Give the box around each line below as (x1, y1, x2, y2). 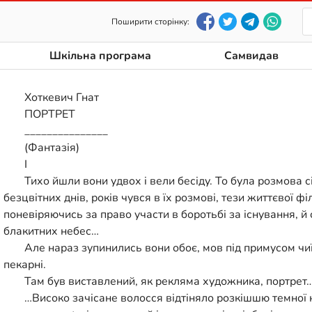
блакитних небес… (3, 223, 99, 239)
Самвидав (224, 48, 279, 63)
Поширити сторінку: (111, 16, 189, 27)
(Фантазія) (24, 139, 79, 155)
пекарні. (3, 256, 46, 272)
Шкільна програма (49, 48, 152, 63)
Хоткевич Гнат (24, 89, 99, 105)
